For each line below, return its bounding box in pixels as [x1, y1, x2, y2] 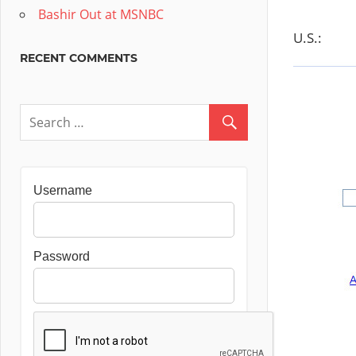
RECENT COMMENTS [20, 51, 137, 65]
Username [33, 184, 92, 197]
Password [33, 250, 90, 263]
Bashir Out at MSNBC [38, 6, 164, 23]
